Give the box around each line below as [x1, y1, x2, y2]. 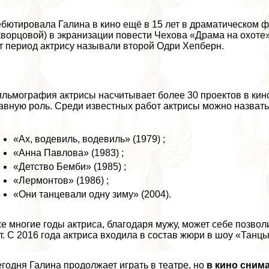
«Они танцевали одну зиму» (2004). [13, 189, 172, 199]
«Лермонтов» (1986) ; [13, 175, 109, 186]
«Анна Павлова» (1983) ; [13, 147, 124, 158]
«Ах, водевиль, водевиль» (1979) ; [13, 133, 166, 144]
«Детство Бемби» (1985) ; [13, 161, 127, 172]
